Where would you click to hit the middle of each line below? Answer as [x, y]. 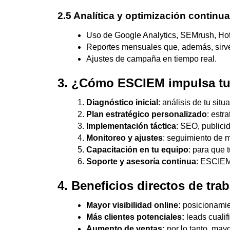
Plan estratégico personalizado [147, 114]
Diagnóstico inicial [122, 102]
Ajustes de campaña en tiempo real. [151, 59]
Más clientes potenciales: [135, 217]
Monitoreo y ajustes [124, 138]
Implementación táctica [131, 126]
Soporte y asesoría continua [141, 161]
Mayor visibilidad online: [133, 205]
